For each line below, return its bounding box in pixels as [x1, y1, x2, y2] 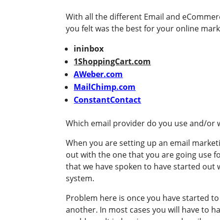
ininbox [74, 43, 104, 55]
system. [66, 173, 95, 184]
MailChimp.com [74, 82, 136, 93]
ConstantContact [74, 94, 141, 106]
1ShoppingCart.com [74, 56, 151, 67]
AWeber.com [74, 69, 123, 80]
